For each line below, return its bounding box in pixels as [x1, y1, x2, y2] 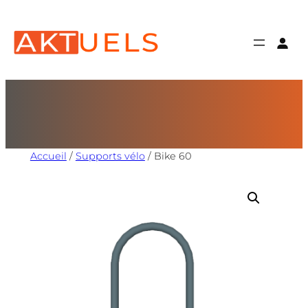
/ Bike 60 [144, 150, 191, 163]
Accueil [30, 150, 67, 163]
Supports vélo [75, 150, 145, 163]
